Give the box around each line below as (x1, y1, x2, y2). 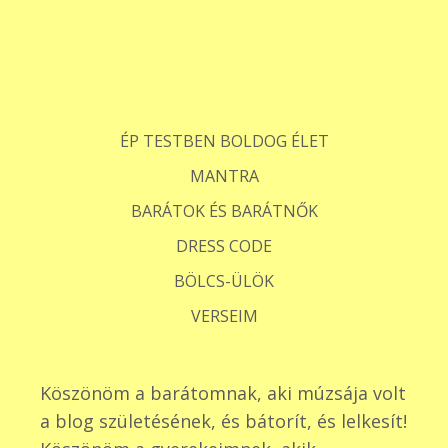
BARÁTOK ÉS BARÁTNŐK (130, 200, 318, 222)
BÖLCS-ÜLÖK (174, 270, 274, 292)
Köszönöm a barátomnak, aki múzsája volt (40, 381, 406, 405)
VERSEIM (190, 305, 258, 327)
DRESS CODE (176, 235, 272, 257)
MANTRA (189, 165, 259, 187)
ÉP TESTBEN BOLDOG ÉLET (119, 130, 329, 152)
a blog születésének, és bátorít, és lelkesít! (40, 409, 407, 433)
